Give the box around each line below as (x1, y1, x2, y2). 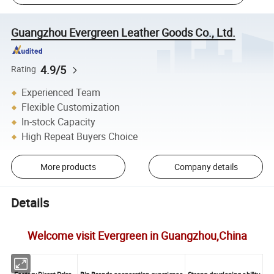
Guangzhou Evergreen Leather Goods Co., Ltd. (11, 24, 236, 40)
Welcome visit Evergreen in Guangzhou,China (27, 228, 247, 243)
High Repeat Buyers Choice (21, 130, 138, 144)
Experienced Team (21, 86, 101, 100)
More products (40, 160, 96, 172)
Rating (11, 64, 37, 75)
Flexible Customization (21, 100, 120, 114)
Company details (174, 160, 238, 172)
